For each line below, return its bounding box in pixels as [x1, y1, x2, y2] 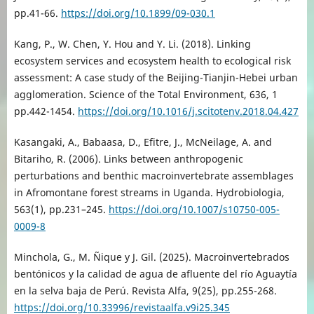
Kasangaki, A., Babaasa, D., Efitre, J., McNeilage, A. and [13, 135, 272, 149]
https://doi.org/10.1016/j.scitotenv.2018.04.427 [77, 104, 299, 118]
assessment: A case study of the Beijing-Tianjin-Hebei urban [13, 71, 298, 85]
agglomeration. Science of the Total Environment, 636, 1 [13, 88, 278, 102]
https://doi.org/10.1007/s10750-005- [108, 203, 280, 217]
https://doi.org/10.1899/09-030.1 [60, 6, 215, 20]
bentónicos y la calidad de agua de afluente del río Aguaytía [13, 267, 297, 281]
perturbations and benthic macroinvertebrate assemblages [13, 169, 294, 183]
